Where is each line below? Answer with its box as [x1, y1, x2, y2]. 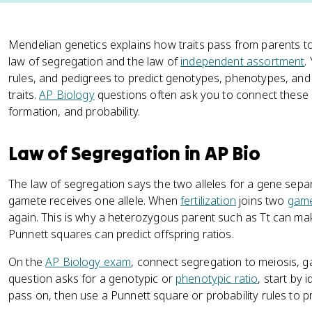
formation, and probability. [8, 104, 141, 119]
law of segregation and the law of [8, 54, 181, 69]
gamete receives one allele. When [8, 193, 180, 208]
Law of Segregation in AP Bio [8, 141, 260, 165]
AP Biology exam [45, 254, 132, 270]
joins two [235, 193, 288, 208]
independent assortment [180, 54, 305, 69]
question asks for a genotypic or [8, 271, 175, 286]
